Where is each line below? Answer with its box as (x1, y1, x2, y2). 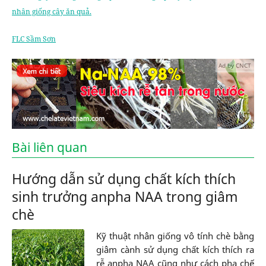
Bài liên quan (12, 139, 87, 156)
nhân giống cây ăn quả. (12, 6, 91, 17)
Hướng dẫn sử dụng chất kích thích (12, 169, 236, 189)
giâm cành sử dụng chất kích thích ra (96, 243, 254, 256)
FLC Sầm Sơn (12, 33, 56, 44)
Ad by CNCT (218, 61, 251, 69)
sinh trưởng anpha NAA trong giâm (12, 187, 238, 207)
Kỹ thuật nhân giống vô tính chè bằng (96, 230, 254, 242)
